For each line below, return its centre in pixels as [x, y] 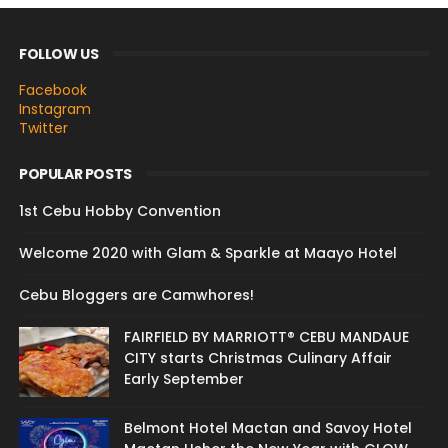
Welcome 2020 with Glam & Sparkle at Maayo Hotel [207, 253]
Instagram [54, 109]
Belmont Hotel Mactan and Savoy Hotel [267, 428]
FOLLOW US [58, 54]
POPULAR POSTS [75, 174]
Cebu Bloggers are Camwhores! [136, 295]
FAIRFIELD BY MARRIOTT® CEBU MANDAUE [266, 337]
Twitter [43, 128]
